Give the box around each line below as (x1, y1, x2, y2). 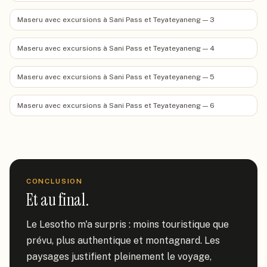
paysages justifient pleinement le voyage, (26, 251, 212, 262)
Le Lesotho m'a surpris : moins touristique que (26, 219, 229, 230)
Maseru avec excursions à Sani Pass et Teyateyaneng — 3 (17, 15, 215, 24)
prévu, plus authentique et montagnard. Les (26, 235, 220, 246)
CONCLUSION (26, 177, 83, 185)
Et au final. (26, 189, 89, 211)
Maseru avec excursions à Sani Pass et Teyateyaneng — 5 (17, 73, 215, 81)
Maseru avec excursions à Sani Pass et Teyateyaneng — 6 (17, 101, 215, 110)
